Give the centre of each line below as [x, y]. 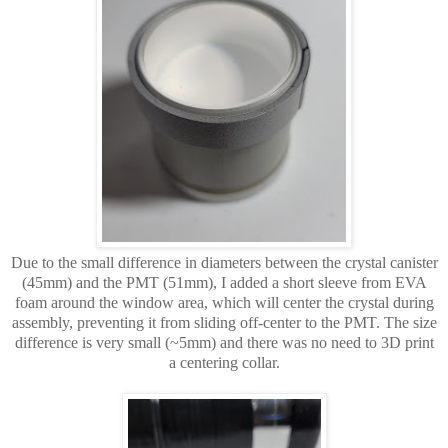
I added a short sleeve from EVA [323, 282]
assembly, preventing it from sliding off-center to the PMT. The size [224, 322]
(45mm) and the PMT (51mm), [121, 282]
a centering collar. [224, 362]
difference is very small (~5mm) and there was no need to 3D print [224, 342]
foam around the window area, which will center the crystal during [224, 302]
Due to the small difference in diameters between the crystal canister [224, 262]
